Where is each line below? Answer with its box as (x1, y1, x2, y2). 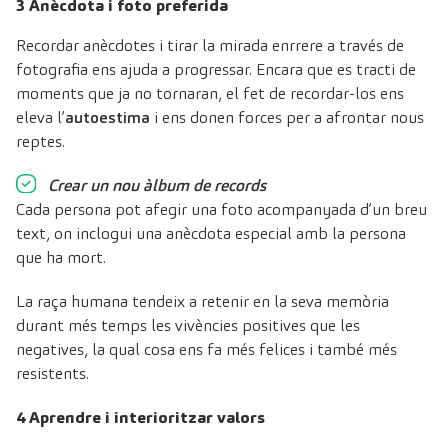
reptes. (16, 130, 65, 152)
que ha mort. (16, 246, 106, 268)
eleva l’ (16, 106, 65, 128)
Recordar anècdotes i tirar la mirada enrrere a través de (16, 34, 404, 56)
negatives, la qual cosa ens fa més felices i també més (16, 338, 397, 360)
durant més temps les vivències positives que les (16, 314, 360, 336)
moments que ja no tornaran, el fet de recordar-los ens (16, 82, 404, 104)
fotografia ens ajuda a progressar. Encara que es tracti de (16, 58, 416, 80)
